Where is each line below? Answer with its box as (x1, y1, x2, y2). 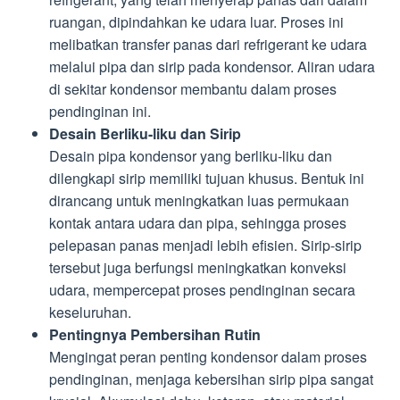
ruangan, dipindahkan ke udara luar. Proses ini (49, 11, 344, 32)
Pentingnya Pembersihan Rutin (49, 323, 261, 345)
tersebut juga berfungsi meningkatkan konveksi (49, 256, 346, 278)
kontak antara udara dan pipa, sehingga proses (49, 212, 346, 233)
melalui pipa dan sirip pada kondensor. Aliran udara (49, 55, 375, 77)
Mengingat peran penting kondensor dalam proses (49, 346, 367, 367)
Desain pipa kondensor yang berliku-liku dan (49, 145, 332, 166)
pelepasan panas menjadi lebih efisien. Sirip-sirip (49, 234, 362, 255)
